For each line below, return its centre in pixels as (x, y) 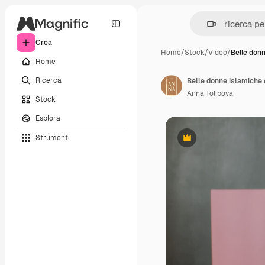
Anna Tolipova (210, 93)
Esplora (48, 118)
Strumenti (53, 138)
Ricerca (49, 80)
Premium (201, 142)
